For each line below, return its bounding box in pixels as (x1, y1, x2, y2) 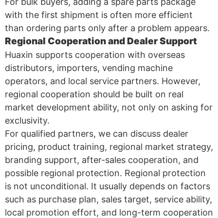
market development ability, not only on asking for (5, 102, 213, 112)
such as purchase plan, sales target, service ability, (5, 194, 212, 204)
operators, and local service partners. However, (5, 75, 200, 86)
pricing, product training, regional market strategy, (5, 141, 213, 152)
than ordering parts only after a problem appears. (5, 22, 210, 33)
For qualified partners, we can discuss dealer (5, 128, 188, 139)
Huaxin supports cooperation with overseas (5, 49, 185, 60)
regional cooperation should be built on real (5, 89, 183, 99)
